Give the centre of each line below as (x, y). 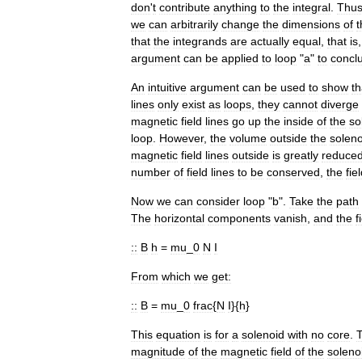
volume (248, 138)
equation (178, 335)
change (240, 24)
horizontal (179, 218)
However (181, 138)
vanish (290, 218)
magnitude (158, 351)
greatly (301, 155)
